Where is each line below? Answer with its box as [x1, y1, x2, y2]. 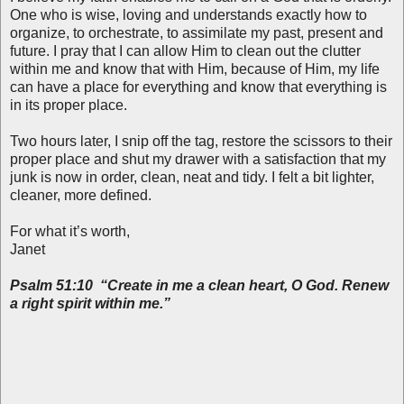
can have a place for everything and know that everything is [10, 78, 387, 95]
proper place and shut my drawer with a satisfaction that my [10, 151, 386, 167]
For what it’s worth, [10, 223, 133, 239]
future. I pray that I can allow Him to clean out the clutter [10, 42, 361, 59]
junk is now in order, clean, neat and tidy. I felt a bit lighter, [10, 169, 374, 185]
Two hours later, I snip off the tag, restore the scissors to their [10, 133, 392, 149]
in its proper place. [10, 96, 127, 113]
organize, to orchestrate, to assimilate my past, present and [10, 24, 383, 41]
